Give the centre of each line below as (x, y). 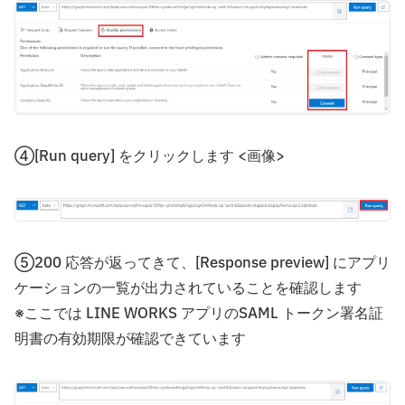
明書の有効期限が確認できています (130, 339)
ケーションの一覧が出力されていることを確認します (188, 288)
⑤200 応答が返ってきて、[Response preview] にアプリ (202, 263)
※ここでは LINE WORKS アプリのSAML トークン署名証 (199, 313)
